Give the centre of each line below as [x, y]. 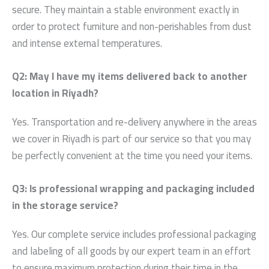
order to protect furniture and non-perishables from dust [132, 26]
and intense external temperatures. [87, 43]
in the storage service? [65, 205]
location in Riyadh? [55, 93]
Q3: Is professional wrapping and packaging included [133, 189]
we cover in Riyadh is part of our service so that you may [131, 138]
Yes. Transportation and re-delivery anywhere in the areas [134, 122]
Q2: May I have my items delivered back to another [130, 76]
